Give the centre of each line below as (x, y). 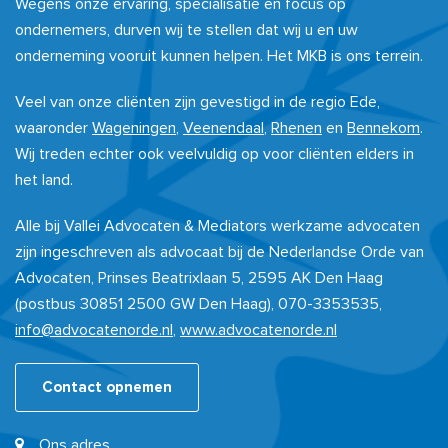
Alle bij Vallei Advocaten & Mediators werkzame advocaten (217, 226)
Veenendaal (223, 128)
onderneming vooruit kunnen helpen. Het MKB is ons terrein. (219, 56)
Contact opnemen (107, 387)
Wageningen (134, 128)
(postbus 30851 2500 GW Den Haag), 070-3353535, (198, 304)
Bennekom (383, 128)
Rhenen (296, 128)
